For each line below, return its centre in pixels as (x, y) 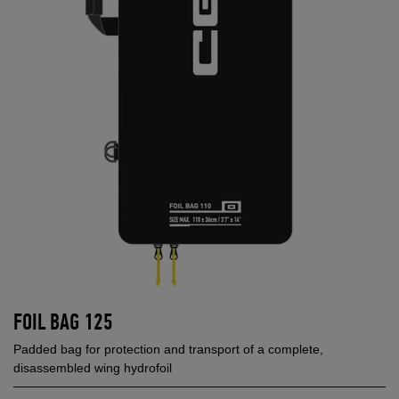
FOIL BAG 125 (63, 323)
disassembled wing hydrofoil (93, 367)
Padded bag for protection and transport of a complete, (168, 349)
